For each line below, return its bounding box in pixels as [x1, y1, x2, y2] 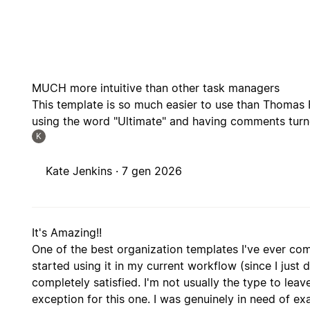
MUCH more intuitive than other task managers [32, 81, 280, 95]
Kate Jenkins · [46, 164, 122, 179]
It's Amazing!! [32, 226, 102, 240]
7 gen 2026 [122, 164, 183, 179]
